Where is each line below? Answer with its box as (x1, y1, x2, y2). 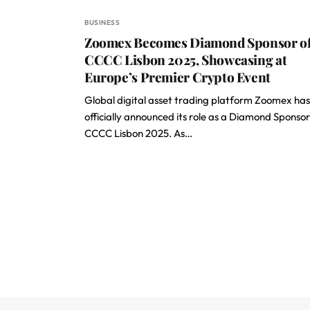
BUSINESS (84, 18, 120, 27)
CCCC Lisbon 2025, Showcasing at (84, 51, 287, 69)
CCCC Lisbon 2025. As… (84, 127, 192, 140)
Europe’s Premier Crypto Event (84, 68, 271, 86)
